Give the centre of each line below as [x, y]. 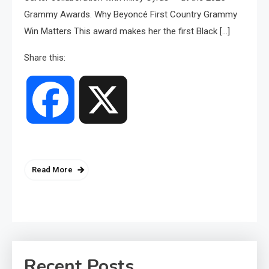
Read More [52, 169]
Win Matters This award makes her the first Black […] [127, 31]
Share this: [45, 57]
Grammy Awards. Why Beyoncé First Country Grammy [131, 14]
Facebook [95, 99]
